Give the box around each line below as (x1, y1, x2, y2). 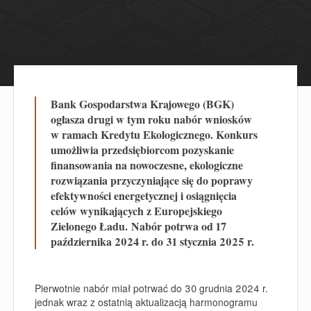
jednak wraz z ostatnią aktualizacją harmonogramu (35, 294, 258, 309)
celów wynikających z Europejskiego (51, 203, 222, 219)
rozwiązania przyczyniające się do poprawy (51, 172, 253, 188)
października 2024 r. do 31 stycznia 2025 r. (51, 233, 254, 249)
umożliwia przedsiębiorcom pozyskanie (51, 142, 234, 158)
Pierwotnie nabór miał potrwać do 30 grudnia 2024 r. (35, 280, 268, 295)
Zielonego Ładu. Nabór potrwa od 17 (51, 218, 226, 234)
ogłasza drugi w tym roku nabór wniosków (51, 111, 252, 127)
